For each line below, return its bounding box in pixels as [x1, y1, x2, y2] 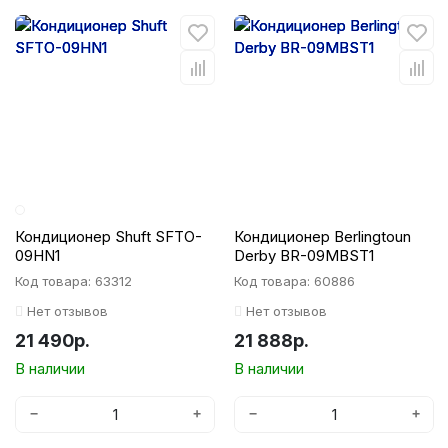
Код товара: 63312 [15, 273, 132, 289]
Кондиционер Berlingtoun [234, 227, 411, 246]
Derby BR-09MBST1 [234, 246, 374, 265]
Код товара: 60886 [234, 273, 355, 289]
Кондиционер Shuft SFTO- [15, 227, 202, 246]
